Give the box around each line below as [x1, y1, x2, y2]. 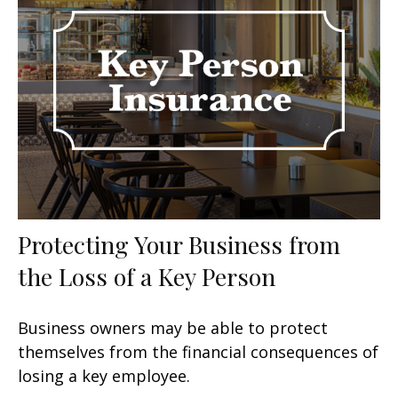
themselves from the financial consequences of [18, 340, 378, 362]
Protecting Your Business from [18, 227, 340, 260]
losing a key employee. [18, 364, 190, 386]
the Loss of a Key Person [18, 259, 275, 292]
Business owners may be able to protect [18, 316, 328, 338]
